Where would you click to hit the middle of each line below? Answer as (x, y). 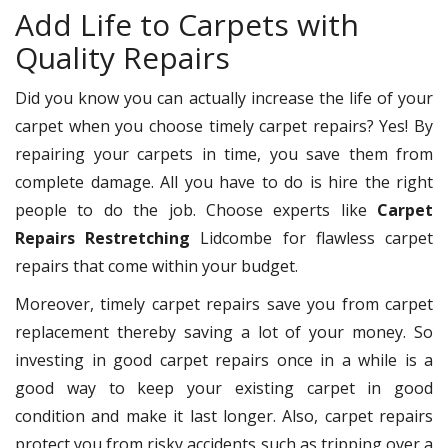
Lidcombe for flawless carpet (312, 237)
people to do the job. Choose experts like (196, 209)
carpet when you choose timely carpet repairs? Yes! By (224, 125)
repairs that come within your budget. (160, 265)
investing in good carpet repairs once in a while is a (224, 359)
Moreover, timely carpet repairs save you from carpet (224, 303)
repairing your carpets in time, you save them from (224, 153)
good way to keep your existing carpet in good (224, 387)
